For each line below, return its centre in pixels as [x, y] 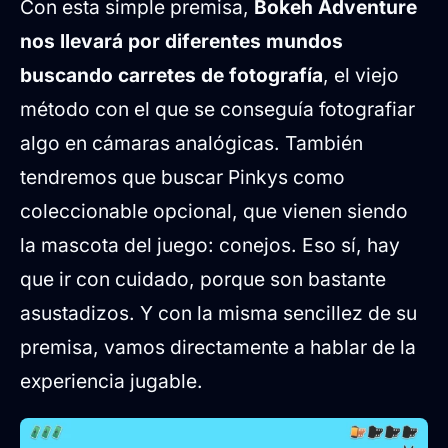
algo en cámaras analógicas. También [191, 143]
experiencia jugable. [111, 381]
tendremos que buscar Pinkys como [182, 177]
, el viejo [361, 75]
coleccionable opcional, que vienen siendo [214, 211]
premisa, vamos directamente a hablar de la [218, 347]
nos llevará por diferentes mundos [181, 41]
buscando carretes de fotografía [171, 75]
